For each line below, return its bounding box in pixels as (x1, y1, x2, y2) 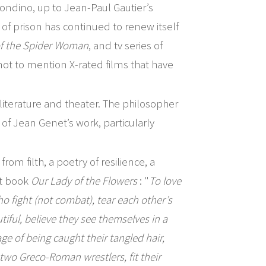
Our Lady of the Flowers (31, 173, 137, 188)
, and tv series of (88, 38, 163, 52)
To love (149, 173, 181, 188)
